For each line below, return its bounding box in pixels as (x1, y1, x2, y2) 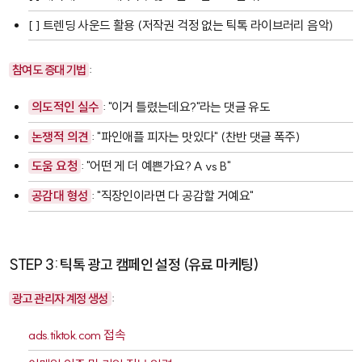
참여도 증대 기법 (11, 62, 86, 78)
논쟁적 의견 (32, 128, 89, 145)
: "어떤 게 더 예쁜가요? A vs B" (80, 158, 231, 175)
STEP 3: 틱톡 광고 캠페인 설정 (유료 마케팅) (9, 255, 259, 274)
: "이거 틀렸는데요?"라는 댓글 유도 (102, 99, 271, 116)
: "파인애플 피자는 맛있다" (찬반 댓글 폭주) (91, 128, 301, 145)
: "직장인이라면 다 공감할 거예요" (91, 187, 254, 204)
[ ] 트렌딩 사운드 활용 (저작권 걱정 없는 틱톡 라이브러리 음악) (28, 17, 334, 33)
